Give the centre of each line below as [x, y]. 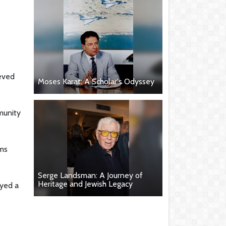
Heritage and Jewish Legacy [85, 184]
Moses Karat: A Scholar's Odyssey [96, 81]
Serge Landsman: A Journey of [90, 176]
